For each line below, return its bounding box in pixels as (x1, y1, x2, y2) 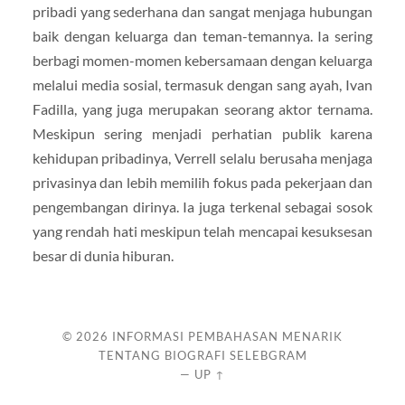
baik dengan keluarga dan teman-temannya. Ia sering (32, 27, 373, 45)
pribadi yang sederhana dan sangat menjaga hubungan (32, 3, 373, 21)
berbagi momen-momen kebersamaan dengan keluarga (32, 52, 373, 70)
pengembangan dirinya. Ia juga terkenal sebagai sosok (32, 198, 373, 216)
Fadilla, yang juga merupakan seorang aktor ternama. (32, 100, 373, 118)
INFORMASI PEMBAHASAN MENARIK (112, 328, 343, 344)
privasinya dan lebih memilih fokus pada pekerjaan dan (32, 174, 373, 192)
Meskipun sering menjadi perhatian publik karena (32, 125, 373, 143)
